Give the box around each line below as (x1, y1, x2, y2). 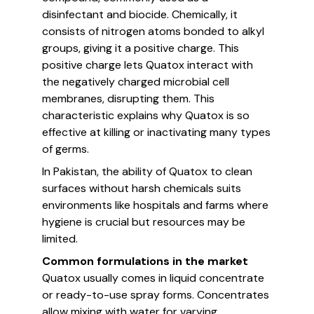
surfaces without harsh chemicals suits (42, 181, 241, 196)
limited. (42, 231, 78, 246)
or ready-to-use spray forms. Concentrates (42, 287, 269, 302)
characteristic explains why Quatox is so (42, 108, 250, 123)
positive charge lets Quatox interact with (42, 57, 253, 72)
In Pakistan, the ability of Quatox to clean (42, 164, 252, 179)
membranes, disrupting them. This (42, 91, 214, 106)
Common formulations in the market (42, 254, 248, 268)
